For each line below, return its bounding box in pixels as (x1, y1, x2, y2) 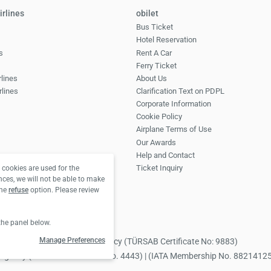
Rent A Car (136, 48, 172, 57)
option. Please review (28, 185, 99, 194)
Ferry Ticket (136, 60, 177, 70)
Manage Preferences (39, 235, 105, 244)
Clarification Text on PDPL (136, 87, 225, 96)
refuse (8, 185, 28, 194)
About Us (136, 73, 168, 83)
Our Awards (136, 137, 177, 147)
